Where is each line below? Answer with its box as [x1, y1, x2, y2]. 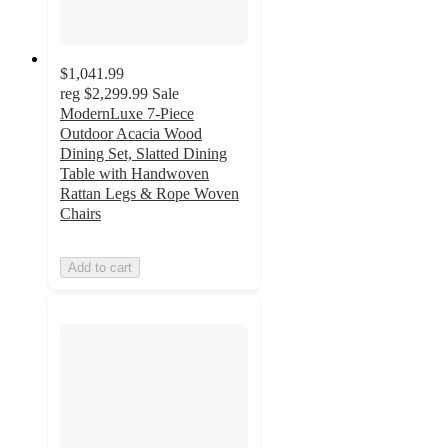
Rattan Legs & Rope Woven [60, 184, 239, 202]
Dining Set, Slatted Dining [60, 144, 227, 162]
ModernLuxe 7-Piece [60, 104, 194, 122]
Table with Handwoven [60, 164, 209, 182]
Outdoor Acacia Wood [60, 124, 202, 142]
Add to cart [68, 259, 132, 275]
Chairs [60, 204, 101, 222]
